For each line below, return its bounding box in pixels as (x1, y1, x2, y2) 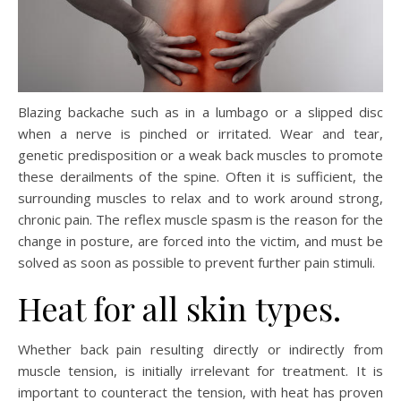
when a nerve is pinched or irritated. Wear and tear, (18, 124, 383, 143)
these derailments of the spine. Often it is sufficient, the (18, 167, 383, 186)
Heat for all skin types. (18, 286, 341, 330)
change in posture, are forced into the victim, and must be (18, 232, 383, 251)
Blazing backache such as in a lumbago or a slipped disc (18, 103, 383, 122)
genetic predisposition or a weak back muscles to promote (18, 146, 383, 165)
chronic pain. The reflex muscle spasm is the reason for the (18, 210, 383, 229)
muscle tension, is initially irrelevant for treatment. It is (18, 362, 383, 380)
